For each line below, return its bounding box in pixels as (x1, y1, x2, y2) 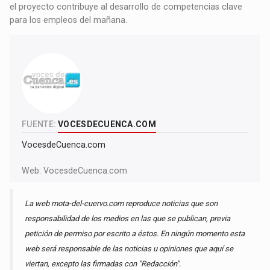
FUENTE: (22, 119, 57, 130)
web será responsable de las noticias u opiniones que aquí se (25, 244, 234, 254)
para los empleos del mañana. (10, 15, 128, 25)
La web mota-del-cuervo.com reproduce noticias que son (25, 199, 218, 209)
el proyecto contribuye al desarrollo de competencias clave (10, 2, 243, 12)
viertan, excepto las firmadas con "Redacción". (25, 259, 181, 269)
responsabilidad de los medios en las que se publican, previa (25, 214, 231, 224)
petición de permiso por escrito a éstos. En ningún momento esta (25, 229, 245, 239)
